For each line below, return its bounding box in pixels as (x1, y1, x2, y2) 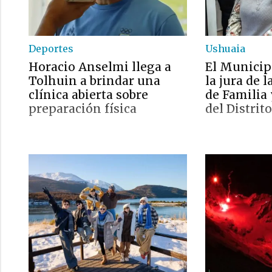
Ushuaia (205, 42, 246, 55)
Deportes (29, 42, 73, 55)
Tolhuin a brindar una (29, 73, 160, 88)
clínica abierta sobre (29, 87, 148, 102)
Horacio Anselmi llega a (29, 59, 171, 74)
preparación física (29, 101, 137, 116)
